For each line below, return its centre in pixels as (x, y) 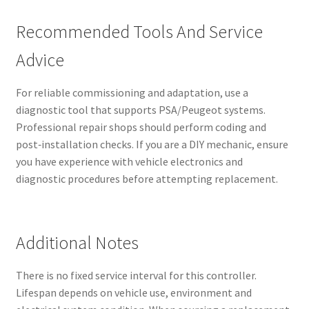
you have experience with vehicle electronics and (129, 162)
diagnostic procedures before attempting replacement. (147, 179)
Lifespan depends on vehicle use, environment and (133, 292)
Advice (40, 60)
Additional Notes (77, 242)
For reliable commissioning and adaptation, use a (132, 93)
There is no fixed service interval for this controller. (136, 275)
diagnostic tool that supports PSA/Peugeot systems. (140, 110)
